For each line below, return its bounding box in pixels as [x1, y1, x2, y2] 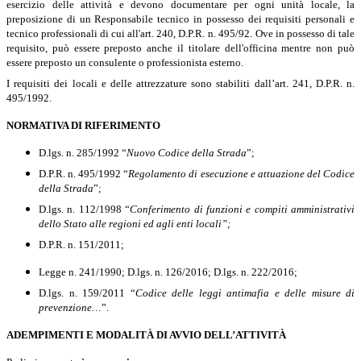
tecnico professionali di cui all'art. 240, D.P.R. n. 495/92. [6, 27, 252, 39]
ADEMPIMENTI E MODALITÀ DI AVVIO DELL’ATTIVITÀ [6, 328, 286, 341]
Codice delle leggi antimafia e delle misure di [135, 286, 355, 299]
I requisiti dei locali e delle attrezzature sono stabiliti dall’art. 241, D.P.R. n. [6, 77, 355, 89]
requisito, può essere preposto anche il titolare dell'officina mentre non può [6, 41, 355, 54]
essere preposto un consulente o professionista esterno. [6, 56, 243, 68]
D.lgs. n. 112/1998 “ [39, 202, 131, 215]
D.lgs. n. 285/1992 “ [39, 146, 127, 159]
